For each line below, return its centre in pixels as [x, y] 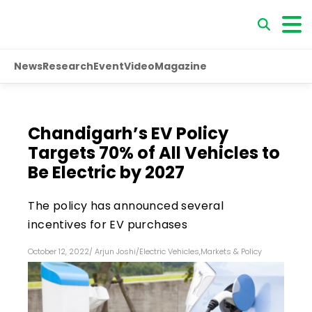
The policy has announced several [126, 205]
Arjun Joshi [116, 251]
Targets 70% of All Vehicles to [154, 153]
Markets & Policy [232, 251]
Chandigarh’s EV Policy [128, 133]
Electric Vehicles [170, 251]
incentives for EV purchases [108, 224]
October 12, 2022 [59, 251]
